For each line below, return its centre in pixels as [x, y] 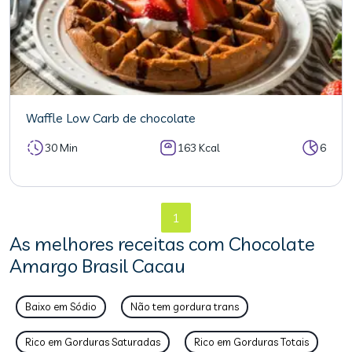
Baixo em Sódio [61, 306]
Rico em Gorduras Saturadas [93, 342]
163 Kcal [199, 147]
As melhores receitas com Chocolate [162, 244]
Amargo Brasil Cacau [97, 266]
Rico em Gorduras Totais [251, 342]
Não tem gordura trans [185, 306]
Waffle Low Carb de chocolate [111, 118]
